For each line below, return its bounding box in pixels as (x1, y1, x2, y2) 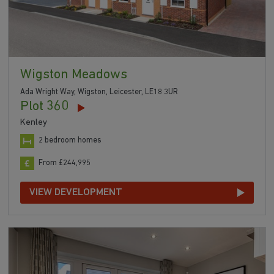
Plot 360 (20, 99, 69, 114)
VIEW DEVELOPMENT (29, 187, 123, 198)
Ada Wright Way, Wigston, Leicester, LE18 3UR (20, 87, 179, 96)
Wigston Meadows (20, 67, 128, 82)
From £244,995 (39, 158, 91, 167)
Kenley (20, 117, 48, 127)
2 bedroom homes (39, 136, 102, 145)
